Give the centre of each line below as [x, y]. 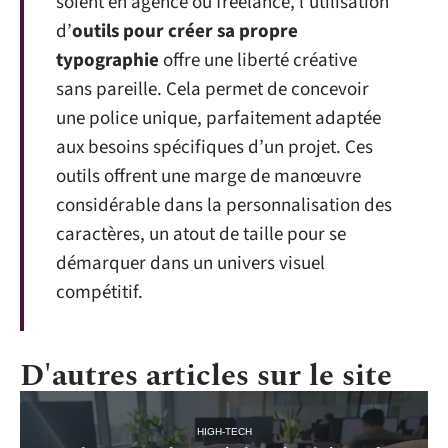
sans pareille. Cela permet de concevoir [212, 89]
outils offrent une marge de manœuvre [208, 176]
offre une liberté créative [258, 60]
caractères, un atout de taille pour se [201, 234]
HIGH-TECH [224, 431]
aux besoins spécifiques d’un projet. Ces [214, 147]
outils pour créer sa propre [185, 31]
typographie [107, 60]
